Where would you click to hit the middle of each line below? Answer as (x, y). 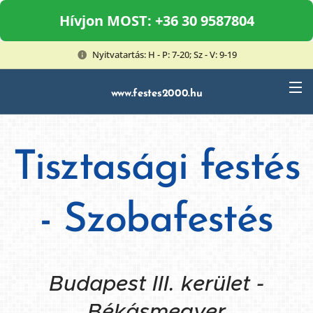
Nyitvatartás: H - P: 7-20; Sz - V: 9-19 (164, 54)
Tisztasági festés (156, 169)
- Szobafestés (156, 221)
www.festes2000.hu (156, 94)
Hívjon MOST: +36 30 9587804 (156, 21)
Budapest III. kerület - (156, 283)
